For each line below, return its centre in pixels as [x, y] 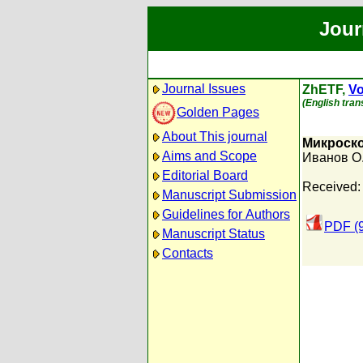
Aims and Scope [209, 156]
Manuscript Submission [229, 195]
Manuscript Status [214, 234]
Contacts [188, 253]
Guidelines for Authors [226, 214]
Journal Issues [204, 89]
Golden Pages [218, 112]
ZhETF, [325, 90]
